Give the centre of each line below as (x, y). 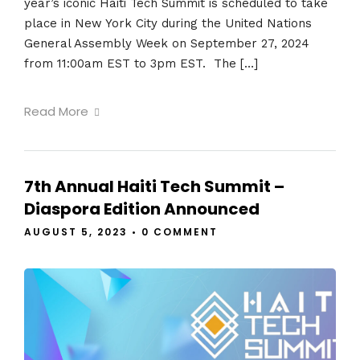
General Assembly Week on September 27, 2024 (167, 43)
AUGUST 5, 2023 (76, 232)
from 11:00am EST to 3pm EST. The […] (141, 63)
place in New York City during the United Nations (168, 23)
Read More (56, 112)
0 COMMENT (180, 232)
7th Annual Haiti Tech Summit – (154, 187)
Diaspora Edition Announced (142, 209)
